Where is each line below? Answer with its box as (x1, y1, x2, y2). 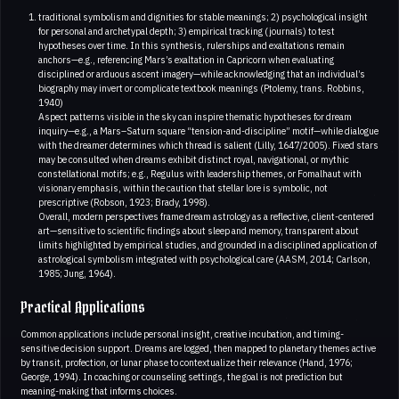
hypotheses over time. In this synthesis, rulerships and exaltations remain (37, 38, 345, 52)
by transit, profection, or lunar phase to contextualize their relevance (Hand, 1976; (20, 355, 353, 369)
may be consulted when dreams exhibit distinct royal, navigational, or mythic (37, 152, 349, 166)
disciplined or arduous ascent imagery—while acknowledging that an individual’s (37, 67, 365, 80)
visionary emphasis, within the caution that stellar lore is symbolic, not (37, 181, 328, 194)
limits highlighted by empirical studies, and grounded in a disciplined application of (37, 238, 377, 251)
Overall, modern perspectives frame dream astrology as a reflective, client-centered (37, 209, 374, 223)
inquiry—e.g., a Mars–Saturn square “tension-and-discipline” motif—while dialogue (37, 124, 379, 137)
